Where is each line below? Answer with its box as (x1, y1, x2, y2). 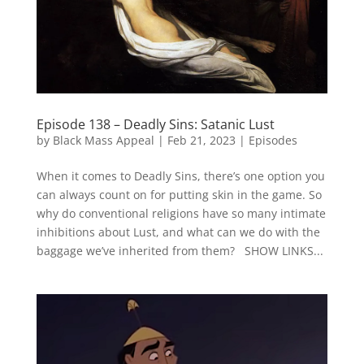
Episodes (248, 132, 297, 148)
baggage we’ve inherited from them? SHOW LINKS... (36, 242, 323, 258)
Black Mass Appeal (52, 132, 154, 148)
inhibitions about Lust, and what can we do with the (36, 223, 320, 240)
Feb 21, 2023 (167, 132, 236, 148)
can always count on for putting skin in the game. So (36, 186, 322, 202)
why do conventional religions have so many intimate (36, 205, 326, 221)
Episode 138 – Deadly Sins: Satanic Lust (36, 115, 275, 133)
